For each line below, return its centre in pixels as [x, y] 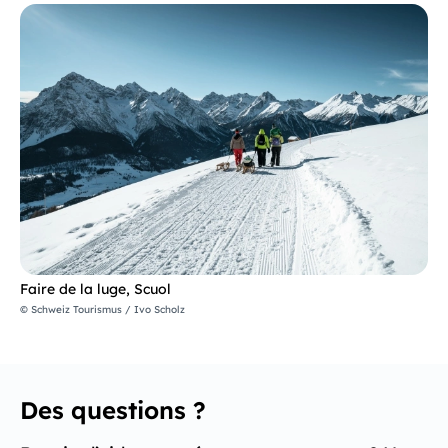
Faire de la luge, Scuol [95, 289]
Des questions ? [113, 410]
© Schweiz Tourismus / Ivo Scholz [102, 310]
